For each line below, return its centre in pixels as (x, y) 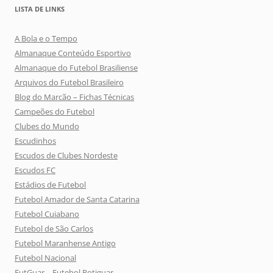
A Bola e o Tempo (46, 38)
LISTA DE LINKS (40, 9)
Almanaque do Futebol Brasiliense (76, 67)
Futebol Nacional (45, 257)
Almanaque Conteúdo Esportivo (73, 53)
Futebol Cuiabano (47, 214)
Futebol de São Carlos (54, 228)
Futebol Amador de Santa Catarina (77, 199)
